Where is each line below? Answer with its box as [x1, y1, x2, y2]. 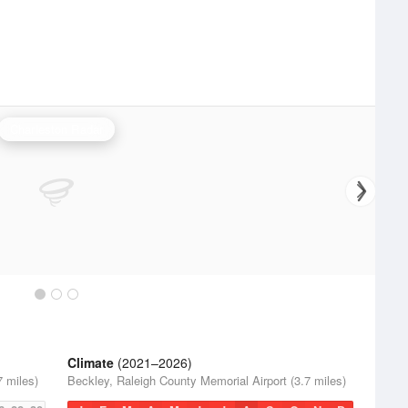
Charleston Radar [9, 120, 104, 138]
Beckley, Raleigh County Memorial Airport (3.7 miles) [67, 372, 346, 389]
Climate [67, 353, 114, 372]
